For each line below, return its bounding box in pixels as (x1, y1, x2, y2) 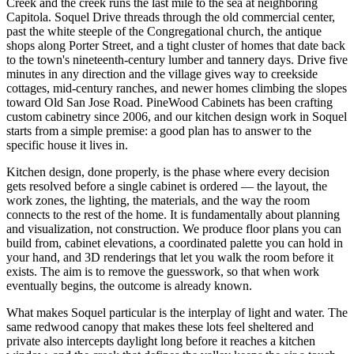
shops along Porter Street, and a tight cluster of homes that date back (6, 38, 345, 52)
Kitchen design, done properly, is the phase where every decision (6, 164, 330, 179)
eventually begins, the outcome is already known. (6, 278, 252, 292)
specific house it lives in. (6, 137, 128, 152)
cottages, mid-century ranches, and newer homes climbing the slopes (6, 81, 347, 95)
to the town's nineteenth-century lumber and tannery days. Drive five (6, 52, 348, 66)
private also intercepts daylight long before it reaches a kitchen (6, 333, 315, 348)
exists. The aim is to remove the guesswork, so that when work (6, 264, 319, 278)
